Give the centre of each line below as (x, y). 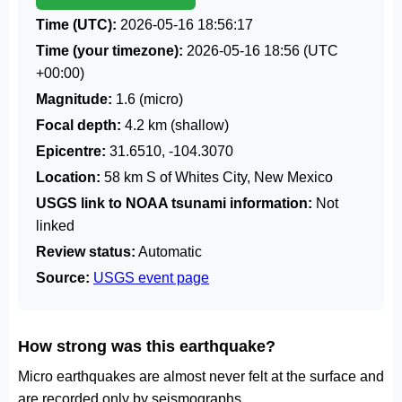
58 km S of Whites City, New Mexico (217, 177)
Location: (68, 177)
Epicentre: (71, 151)
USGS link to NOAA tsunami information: (174, 203)
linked (55, 226)
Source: (63, 278)
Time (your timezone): (109, 51)
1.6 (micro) (148, 99)
